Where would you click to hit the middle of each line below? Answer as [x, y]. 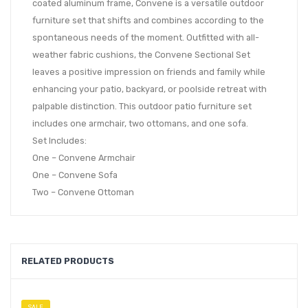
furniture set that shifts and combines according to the [148, 20]
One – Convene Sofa [75, 175]
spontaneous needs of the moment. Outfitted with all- [146, 37]
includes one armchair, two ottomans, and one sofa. [140, 123]
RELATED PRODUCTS [68, 261]
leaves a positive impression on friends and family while [149, 71]
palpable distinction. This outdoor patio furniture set [142, 106]
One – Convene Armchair [84, 157]
